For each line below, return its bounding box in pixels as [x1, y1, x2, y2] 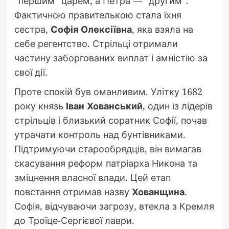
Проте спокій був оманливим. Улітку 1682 [14, 85, 202, 98]
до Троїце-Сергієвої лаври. [14, 214, 134, 227]
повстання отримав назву [14, 186, 132, 198]
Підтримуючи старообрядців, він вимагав [14, 143, 201, 155]
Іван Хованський [65, 100, 143, 112]
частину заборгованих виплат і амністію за [14, 52, 208, 64]
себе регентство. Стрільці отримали [14, 37, 178, 50]
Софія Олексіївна [50, 23, 132, 36]
